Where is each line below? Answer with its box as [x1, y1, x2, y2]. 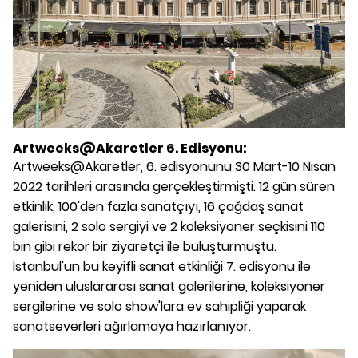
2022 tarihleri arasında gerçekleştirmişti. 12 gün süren [13, 177, 335, 197]
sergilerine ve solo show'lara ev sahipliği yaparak [13, 297, 306, 316]
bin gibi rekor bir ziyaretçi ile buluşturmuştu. [13, 237, 276, 257]
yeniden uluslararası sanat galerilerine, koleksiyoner [13, 277, 325, 296]
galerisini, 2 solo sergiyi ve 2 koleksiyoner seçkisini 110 [13, 217, 325, 237]
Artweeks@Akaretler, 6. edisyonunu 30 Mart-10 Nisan [13, 157, 336, 177]
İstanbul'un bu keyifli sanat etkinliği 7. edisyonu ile [13, 257, 311, 276]
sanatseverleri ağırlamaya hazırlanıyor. [13, 317, 251, 336]
